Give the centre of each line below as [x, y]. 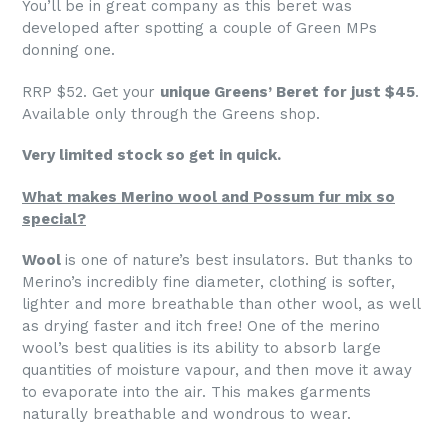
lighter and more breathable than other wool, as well [221, 304]
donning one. [68, 50]
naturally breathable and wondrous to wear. [189, 414]
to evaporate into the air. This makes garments [196, 392]
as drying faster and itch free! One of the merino [201, 326]
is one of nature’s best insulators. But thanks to [239, 260]
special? [54, 218]
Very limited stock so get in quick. [151, 155]
